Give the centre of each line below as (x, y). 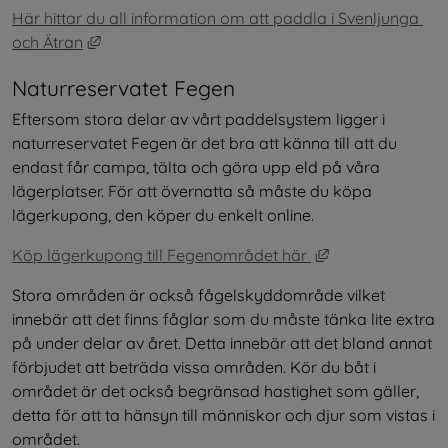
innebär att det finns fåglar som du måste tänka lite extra (223, 319)
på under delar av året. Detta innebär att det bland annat (222, 343)
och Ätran (47, 41)
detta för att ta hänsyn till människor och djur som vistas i (223, 415)
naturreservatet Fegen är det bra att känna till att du (204, 143)
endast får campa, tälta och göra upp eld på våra (196, 167)
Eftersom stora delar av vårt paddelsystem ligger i (198, 119)
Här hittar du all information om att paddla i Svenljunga (215, 17)
